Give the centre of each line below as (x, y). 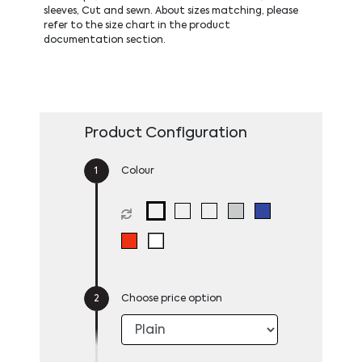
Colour (137, 171)
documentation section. (104, 40)
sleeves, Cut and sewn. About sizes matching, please (170, 11)
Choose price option (171, 299)
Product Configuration (165, 133)
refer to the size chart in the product (137, 25)
